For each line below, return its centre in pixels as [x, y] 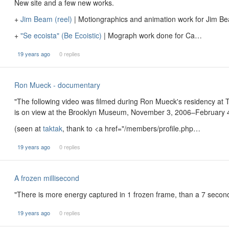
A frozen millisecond [47, 178]
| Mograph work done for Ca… [152, 35]
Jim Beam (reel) [46, 19]
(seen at [29, 128]
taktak [53, 128]
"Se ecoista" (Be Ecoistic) [61, 35]
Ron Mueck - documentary [57, 85]
